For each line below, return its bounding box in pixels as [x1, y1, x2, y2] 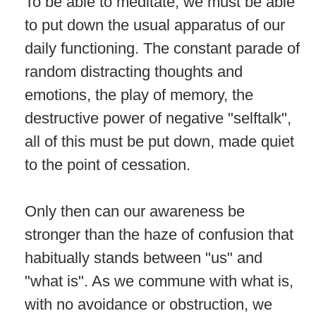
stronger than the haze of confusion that [25, 225, 293, 243]
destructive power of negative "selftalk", [25, 109, 291, 127]
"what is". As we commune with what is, [25, 272, 293, 290]
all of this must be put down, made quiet [25, 132, 294, 150]
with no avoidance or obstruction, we [25, 295, 272, 313]
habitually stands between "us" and [25, 248, 262, 267]
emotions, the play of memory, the [25, 85, 253, 104]
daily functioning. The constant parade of [25, 39, 300, 57]
